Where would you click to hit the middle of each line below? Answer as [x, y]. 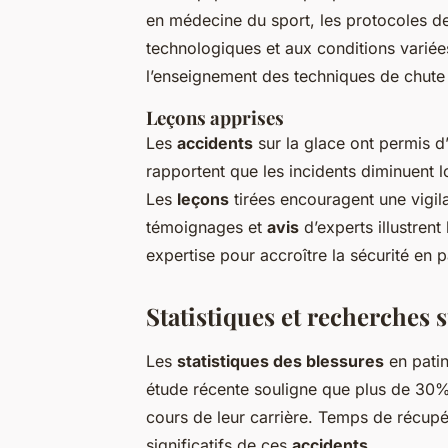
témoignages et [206, 227]
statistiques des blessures [280, 361]
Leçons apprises [215, 118]
